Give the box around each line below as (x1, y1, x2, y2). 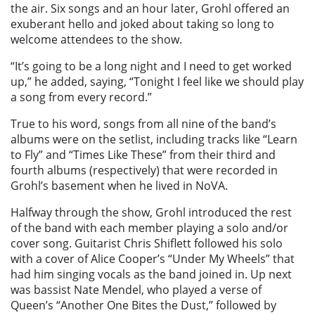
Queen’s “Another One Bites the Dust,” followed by (11, 297, 276, 314)
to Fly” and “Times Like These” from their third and (11, 147, 276, 163)
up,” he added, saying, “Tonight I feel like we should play (11, 74, 304, 90)
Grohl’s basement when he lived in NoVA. (11, 178, 228, 194)
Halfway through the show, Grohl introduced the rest (11, 205, 292, 221)
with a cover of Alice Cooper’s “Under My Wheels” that (11, 251, 295, 267)
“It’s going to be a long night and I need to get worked (11, 58, 292, 75)
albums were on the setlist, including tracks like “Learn (11, 131, 297, 148)
